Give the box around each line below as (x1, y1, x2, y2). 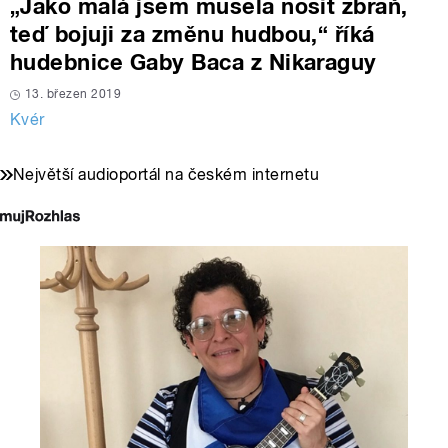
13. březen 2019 (25, 87, 122, 102)
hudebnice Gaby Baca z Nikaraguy (10, 49, 377, 76)
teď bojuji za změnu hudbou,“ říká (10, 21, 375, 48)
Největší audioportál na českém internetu (13, 165, 320, 185)
